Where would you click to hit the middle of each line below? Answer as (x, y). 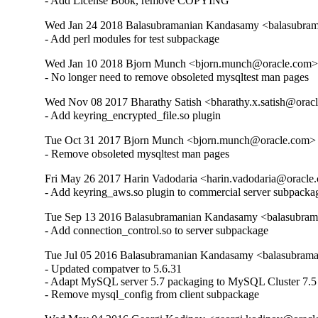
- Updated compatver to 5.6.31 (114, 269)
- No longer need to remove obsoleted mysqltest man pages (177, 77)
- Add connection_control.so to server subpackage (157, 231)
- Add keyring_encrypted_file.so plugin (133, 116)
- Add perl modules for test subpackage (132, 39)
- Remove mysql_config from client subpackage (152, 295)
